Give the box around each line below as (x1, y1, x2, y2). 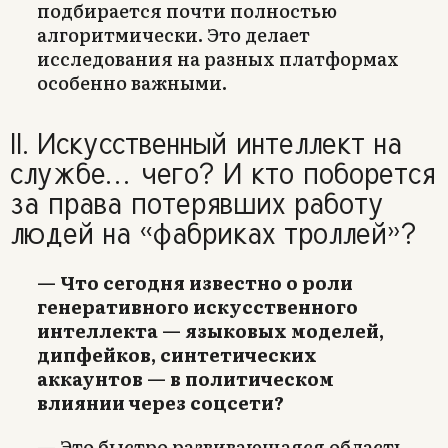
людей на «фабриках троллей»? (10, 209, 416, 254)
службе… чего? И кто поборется (10, 149, 435, 194)
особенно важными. (37, 68, 227, 96)
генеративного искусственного (37, 292, 358, 320)
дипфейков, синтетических (37, 340, 317, 368)
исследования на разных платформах (37, 44, 399, 72)
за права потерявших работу (10, 179, 384, 224)
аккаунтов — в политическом (37, 364, 334, 392)
